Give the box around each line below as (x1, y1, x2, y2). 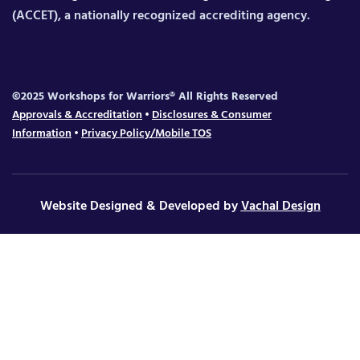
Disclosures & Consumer (152, 105, 272, 125)
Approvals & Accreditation (12, 105, 142, 125)
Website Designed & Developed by (39, 195, 241, 217)
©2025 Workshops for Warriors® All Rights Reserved (12, 87, 278, 106)
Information (12, 124, 72, 143)
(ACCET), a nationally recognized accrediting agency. (12, 5, 310, 27)
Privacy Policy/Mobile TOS (81, 124, 211, 143)
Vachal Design (240, 195, 321, 217)
